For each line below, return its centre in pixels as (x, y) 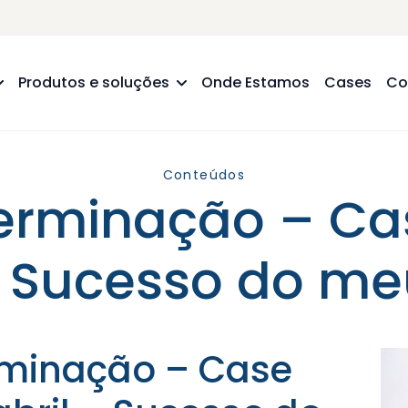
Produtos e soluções (94, 83)
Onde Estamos (256, 83)
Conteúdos (204, 175)
